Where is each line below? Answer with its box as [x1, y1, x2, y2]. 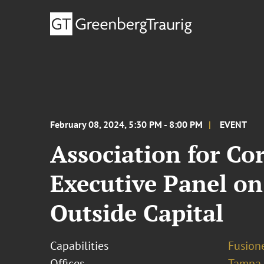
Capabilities [50, 238, 109, 253]
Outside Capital [50, 197, 224, 228]
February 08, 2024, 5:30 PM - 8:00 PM [50, 118, 203, 130]
